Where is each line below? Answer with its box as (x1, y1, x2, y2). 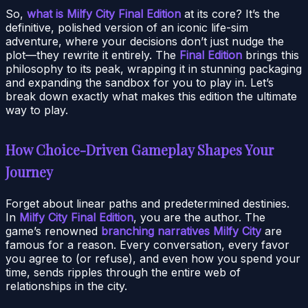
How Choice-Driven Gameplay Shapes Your (5, 140, 274, 159)
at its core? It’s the (181, 6, 280, 21)
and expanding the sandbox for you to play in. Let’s (5, 75, 274, 89)
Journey (5, 162, 53, 181)
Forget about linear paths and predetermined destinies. (5, 196, 289, 210)
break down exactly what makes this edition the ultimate (5, 89, 297, 103)
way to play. (5, 102, 68, 117)
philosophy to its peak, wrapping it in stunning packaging (5, 61, 302, 76)
